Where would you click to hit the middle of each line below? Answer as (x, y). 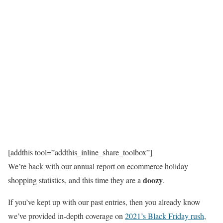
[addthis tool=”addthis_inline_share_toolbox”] (80, 152)
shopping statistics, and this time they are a (75, 180)
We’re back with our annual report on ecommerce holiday (98, 166)
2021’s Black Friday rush (165, 216)
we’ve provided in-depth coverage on (66, 216)
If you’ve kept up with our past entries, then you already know (104, 202)
